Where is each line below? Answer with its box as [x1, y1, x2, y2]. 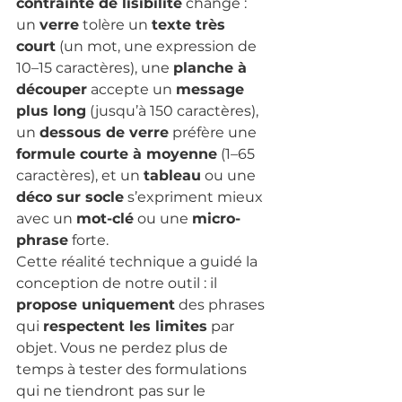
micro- [192, 209, 240, 227]
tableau [144, 166, 201, 184]
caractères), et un [16, 166, 144, 184]
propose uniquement [16, 295, 175, 313]
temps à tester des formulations [16, 360, 250, 378]
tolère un [79, 15, 152, 33]
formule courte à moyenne [16, 144, 217, 162]
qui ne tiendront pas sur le [16, 381, 209, 399]
